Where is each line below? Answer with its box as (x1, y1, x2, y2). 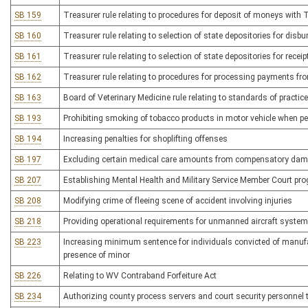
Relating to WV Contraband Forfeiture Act (63, 271, 217, 280)
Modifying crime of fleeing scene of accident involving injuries (63, 196, 292, 206)
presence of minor (63, 250, 130, 260)
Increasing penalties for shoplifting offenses (63, 134, 228, 144)
